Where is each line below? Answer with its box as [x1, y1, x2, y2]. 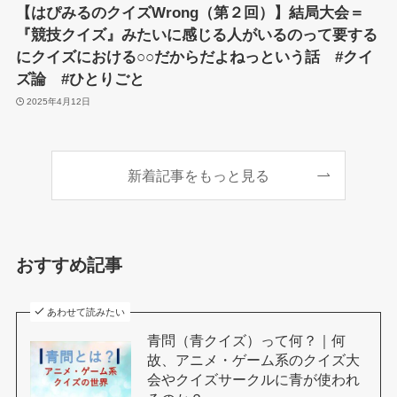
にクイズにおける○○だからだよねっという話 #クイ [15, 49, 373, 66]
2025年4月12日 [27, 96, 91, 106]
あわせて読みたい [47, 307, 126, 318]
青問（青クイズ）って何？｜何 [146, 332, 346, 349]
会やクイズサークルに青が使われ [146, 371, 360, 388]
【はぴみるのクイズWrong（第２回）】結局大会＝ [15, 4, 364, 22]
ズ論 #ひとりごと [15, 71, 144, 89]
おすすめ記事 [15, 254, 122, 275]
